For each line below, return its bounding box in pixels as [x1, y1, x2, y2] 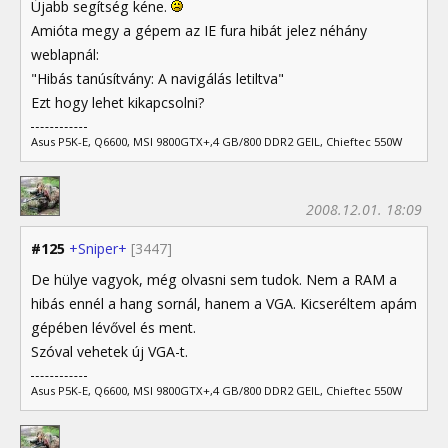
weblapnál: [31, 45, 99, 65]
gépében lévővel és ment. [31, 318, 196, 338]
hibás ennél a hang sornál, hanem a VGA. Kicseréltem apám [31, 294, 417, 314]
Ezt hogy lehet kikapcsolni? [31, 93, 205, 113]
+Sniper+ [69, 239, 127, 259]
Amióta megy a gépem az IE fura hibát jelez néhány [31, 21, 367, 41]
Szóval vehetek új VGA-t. [31, 342, 188, 362]
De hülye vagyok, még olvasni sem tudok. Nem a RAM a [31, 270, 397, 290]
